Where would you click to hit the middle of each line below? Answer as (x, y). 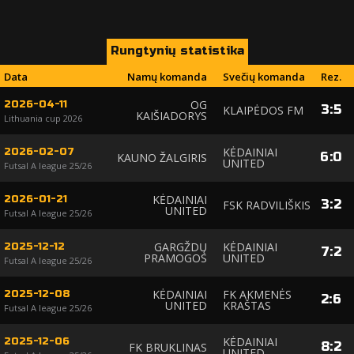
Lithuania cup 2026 (43, 118)
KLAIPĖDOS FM (263, 110)
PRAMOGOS (175, 258)
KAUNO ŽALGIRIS (162, 157)
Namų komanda (167, 76)
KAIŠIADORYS (171, 115)
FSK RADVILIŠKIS (267, 205)
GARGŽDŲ (181, 247)
